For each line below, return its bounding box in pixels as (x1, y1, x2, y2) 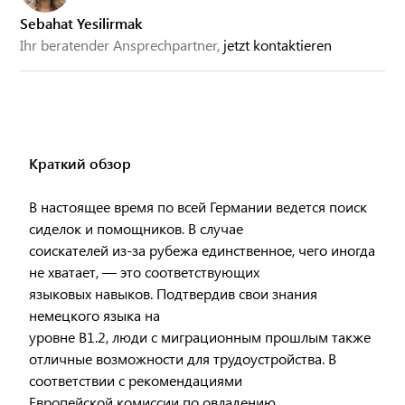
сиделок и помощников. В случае (29, 219, 244, 238)
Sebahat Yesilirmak (20, 14, 143, 33)
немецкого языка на (29, 306, 161, 325)
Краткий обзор (29, 154, 132, 173)
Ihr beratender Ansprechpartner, (20, 35, 224, 54)
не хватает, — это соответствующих (29, 262, 260, 281)
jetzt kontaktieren (223, 35, 333, 54)
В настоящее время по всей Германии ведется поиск (29, 197, 368, 216)
